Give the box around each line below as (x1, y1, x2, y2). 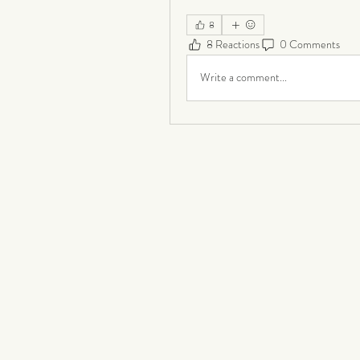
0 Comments (279, 36, 340, 53)
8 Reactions (206, 36, 260, 53)
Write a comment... (199, 69, 287, 86)
